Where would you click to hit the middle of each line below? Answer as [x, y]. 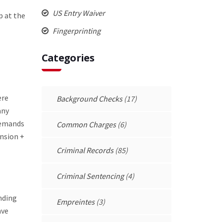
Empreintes [75, 201]
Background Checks [89, 98]
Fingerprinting [76, 30]
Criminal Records [85, 150]
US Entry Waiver [78, 13]
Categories [68, 57]
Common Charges [86, 124]
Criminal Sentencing [90, 176]
